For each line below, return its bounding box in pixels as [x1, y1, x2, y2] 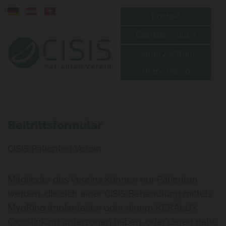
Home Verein [142, 67, 190, 76]
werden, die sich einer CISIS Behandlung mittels [8, 188, 212, 199]
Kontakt [151, 12, 180, 21]
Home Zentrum [137, 49, 195, 59]
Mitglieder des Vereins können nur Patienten [8, 174, 198, 185]
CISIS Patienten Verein [8, 143, 101, 154]
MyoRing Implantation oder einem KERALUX [8, 202, 197, 213]
